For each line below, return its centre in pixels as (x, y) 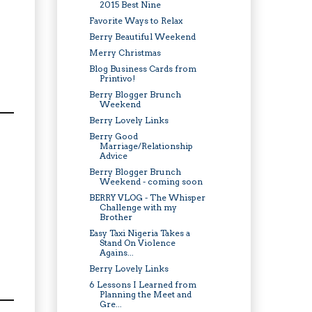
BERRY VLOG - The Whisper (147, 197)
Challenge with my (138, 207)
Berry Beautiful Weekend (142, 36)
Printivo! (117, 78)
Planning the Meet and (145, 294)
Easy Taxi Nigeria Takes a (139, 233)
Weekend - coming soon (151, 181)
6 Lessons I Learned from (142, 284)
